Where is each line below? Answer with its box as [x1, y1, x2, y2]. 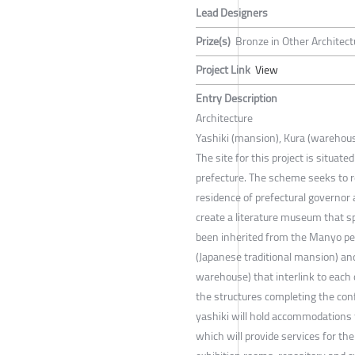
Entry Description [196, 87, 277, 109]
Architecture [196, 107, 253, 128]
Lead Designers [196, 2, 268, 23]
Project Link [196, 59, 250, 80]
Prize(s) [196, 30, 231, 52]
